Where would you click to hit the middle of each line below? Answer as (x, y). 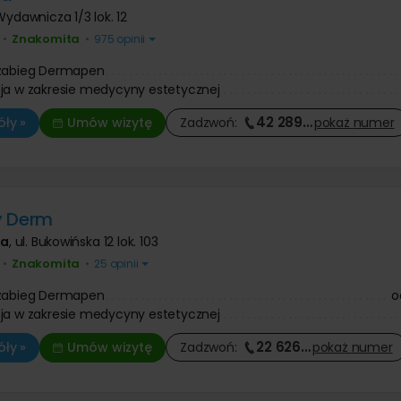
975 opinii (119, 38)
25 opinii (116, 263)
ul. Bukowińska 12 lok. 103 (86, 241)
